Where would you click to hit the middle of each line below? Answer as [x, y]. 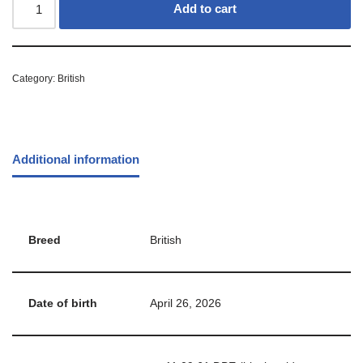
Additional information [76, 159]
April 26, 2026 [186, 304]
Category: [35, 79]
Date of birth [63, 304]
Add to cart [205, 9]
